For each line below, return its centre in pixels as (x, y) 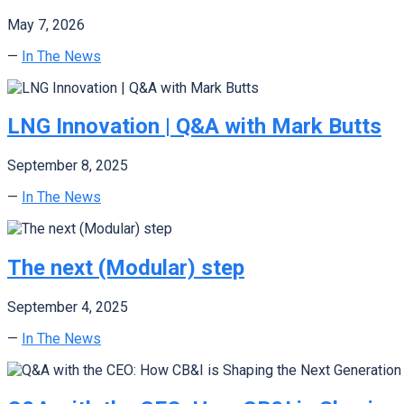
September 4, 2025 (68, 308)
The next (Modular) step (126, 268)
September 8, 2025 (68, 166)
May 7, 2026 (46, 24)
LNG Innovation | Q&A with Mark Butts (194, 127)
